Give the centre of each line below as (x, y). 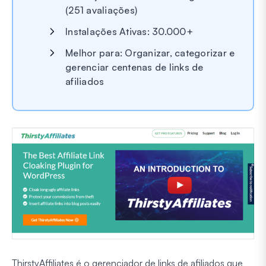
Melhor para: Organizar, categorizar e (150, 53)
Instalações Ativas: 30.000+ (129, 32)
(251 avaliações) (101, 10)
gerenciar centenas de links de (134, 67)
